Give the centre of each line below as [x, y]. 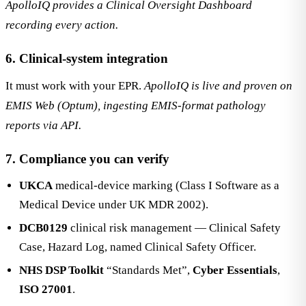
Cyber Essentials [235, 270]
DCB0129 [43, 228]
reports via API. [43, 125]
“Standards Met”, [148, 270]
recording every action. [62, 25]
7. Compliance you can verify [87, 159]
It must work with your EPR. [75, 86]
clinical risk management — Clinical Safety [174, 228]
